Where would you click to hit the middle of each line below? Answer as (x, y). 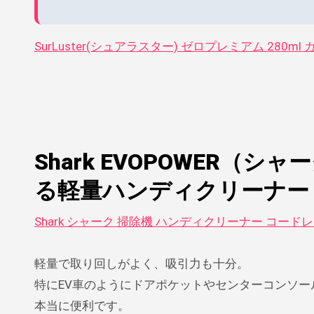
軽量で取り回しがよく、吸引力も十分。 (142, 263)
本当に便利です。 (82, 305)
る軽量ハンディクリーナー (172, 190)
